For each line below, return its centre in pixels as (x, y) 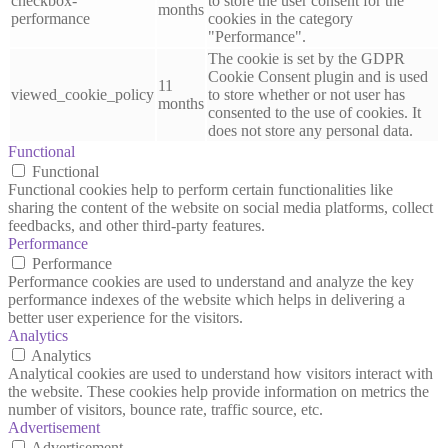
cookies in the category (280, 18)
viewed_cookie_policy (82, 94)
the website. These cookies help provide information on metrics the (218, 391)
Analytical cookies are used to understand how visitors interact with (220, 373)
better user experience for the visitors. (125, 317)
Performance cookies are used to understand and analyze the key (211, 281)
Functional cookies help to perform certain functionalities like (200, 189)
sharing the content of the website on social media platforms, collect (220, 207)
